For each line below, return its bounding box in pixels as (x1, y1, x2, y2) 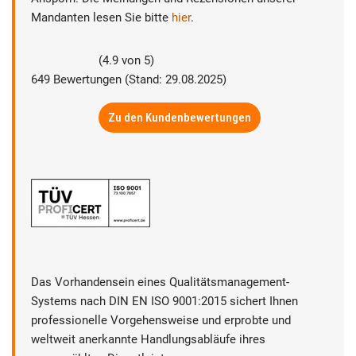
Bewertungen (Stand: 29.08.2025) (50, 72, 226, 87)
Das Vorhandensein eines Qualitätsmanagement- (31, 275, 289, 289)
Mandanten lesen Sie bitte (31, 10, 172, 25)
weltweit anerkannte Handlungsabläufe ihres (31, 332, 265, 346)
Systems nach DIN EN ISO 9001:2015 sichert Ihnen (31, 294, 298, 308)
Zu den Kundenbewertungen (108, 110, 251, 125)
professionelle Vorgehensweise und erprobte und (31, 313, 291, 327)
